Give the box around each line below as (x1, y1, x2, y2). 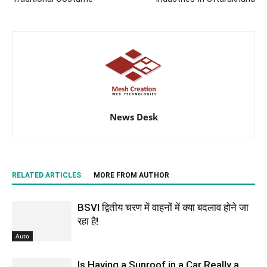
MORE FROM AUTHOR (94, 170, 169, 179)
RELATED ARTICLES (12, 170, 81, 179)
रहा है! (77, 215, 98, 227)
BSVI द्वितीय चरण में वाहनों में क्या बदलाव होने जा (77, 201, 249, 213)
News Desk (109, 110, 158, 123)
